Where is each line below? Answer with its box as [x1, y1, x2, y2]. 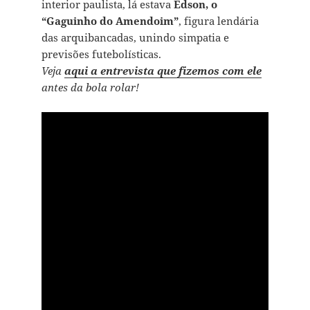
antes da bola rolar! [41, 80, 139, 95]
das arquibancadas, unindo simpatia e [41, 30, 229, 45]
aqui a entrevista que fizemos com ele [64, 64, 262, 78]
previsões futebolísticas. [41, 47, 161, 62]
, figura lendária [178, 14, 259, 28]
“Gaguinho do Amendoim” [41, 14, 179, 28]
